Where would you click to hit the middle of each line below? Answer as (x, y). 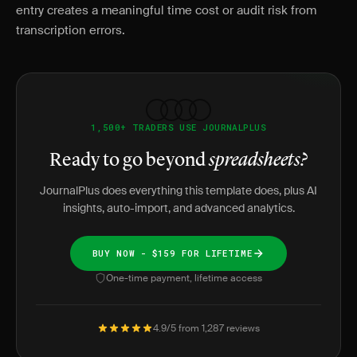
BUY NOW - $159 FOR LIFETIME (172, 253)
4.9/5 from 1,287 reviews (206, 328)
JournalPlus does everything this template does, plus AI (178, 190)
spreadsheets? (258, 161)
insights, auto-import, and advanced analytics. (178, 208)
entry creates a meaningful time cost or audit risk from (166, 10)
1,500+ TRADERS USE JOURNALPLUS (178, 127)
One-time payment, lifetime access (184, 278)
